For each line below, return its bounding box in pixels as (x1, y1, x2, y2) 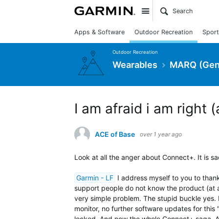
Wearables (112, 59, 157, 70)
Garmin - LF (76, 174, 113, 182)
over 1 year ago (140, 131, 182, 138)
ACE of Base (95, 130, 135, 138)
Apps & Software (74, 28, 125, 36)
